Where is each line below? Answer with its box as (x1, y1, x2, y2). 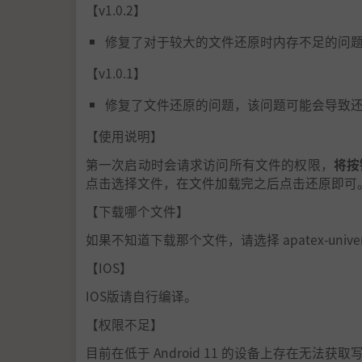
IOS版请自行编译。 (86, 287, 197, 305)
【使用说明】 (86, 127, 163, 145)
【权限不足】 (86, 315, 163, 334)
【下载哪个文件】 (86, 202, 189, 221)
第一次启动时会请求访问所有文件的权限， (86, 155, 334, 174)
